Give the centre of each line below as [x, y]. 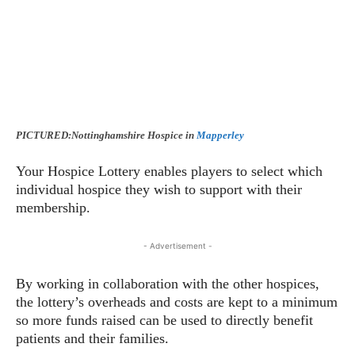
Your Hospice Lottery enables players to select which [169, 172]
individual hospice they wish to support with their [159, 190]
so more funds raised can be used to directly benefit [164, 321]
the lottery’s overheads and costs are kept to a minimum [177, 302]
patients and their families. [92, 339]
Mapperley [220, 136]
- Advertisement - [177, 246]
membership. [53, 208]
